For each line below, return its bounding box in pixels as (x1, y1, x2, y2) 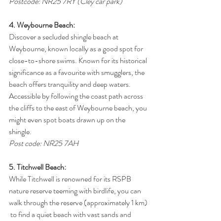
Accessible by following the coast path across (9, 90, 145, 102)
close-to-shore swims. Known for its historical (9, 55, 148, 67)
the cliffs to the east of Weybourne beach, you (9, 102, 148, 114)
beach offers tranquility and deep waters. (9, 78, 132, 90)
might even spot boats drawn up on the (9, 114, 127, 126)
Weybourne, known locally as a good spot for (9, 43, 145, 55)
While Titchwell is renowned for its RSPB (9, 173, 133, 185)
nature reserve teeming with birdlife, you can (9, 185, 143, 197)
